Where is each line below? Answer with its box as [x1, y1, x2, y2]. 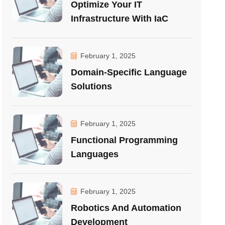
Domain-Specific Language [71, 67, 187, 77]
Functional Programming [71, 135, 178, 145]
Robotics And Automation [71, 203, 182, 213]
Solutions [71, 81, 113, 91]
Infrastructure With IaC [71, 14, 169, 24]
